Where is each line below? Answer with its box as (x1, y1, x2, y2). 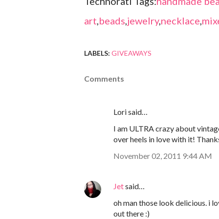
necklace (161, 15, 200, 27)
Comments (84, 74, 124, 84)
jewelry (127, 15, 159, 27)
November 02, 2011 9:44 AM (113, 151, 212, 161)
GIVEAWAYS (111, 49, 152, 58)
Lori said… (113, 107, 148, 117)
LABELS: (84, 49, 110, 58)
